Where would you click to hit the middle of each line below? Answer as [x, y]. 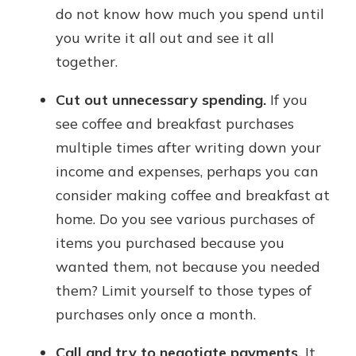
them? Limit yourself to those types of [184, 290]
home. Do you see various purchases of [185, 219]
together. [87, 61]
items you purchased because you [170, 242]
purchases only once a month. [156, 314]
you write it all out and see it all [165, 37]
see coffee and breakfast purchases [175, 123]
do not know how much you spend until [190, 14]
